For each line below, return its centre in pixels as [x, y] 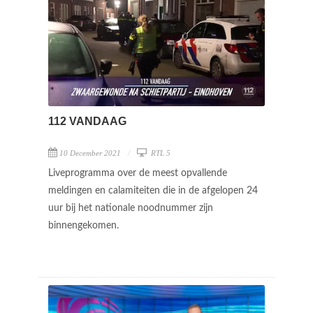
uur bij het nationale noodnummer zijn [131, 208]
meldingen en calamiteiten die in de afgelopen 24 [153, 190]
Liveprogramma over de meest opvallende [138, 173]
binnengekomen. [85, 225]
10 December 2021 [90, 153]
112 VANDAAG [87, 121]
